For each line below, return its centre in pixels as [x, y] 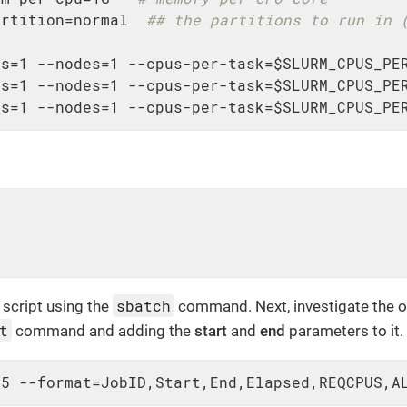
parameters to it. [345, 330]
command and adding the [104, 330]
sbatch [144, 305]
